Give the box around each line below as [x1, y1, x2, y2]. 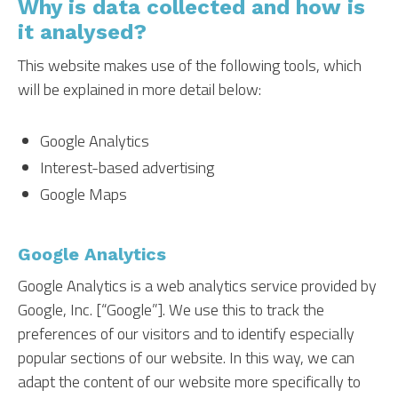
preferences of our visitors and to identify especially [18, 322, 354, 346]
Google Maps [40, 182, 127, 206]
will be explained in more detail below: [18, 77, 261, 101]
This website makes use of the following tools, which [18, 53, 362, 77]
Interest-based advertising [40, 155, 214, 179]
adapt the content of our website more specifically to [18, 370, 361, 394]
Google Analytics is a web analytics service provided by [18, 274, 377, 298]
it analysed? [18, 20, 147, 44]
